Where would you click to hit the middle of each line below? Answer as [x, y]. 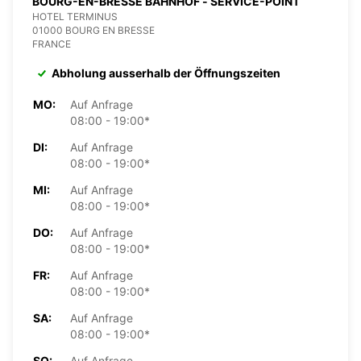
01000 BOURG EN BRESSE [93, 30]
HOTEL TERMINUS [75, 16]
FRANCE [52, 44]
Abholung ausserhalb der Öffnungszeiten [166, 73]
